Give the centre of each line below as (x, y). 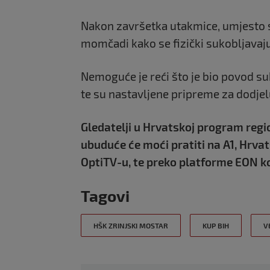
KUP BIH (216, 225)
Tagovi (105, 196)
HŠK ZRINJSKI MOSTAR (131, 225)
